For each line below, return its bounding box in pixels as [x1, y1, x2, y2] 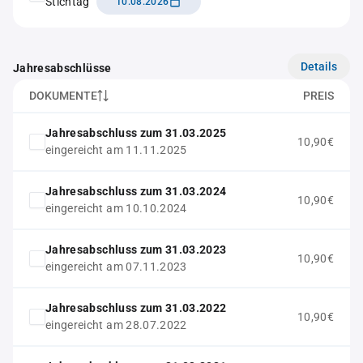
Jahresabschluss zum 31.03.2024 [45, 185, 227, 198]
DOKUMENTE [29, 89, 97, 102]
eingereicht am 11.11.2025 [45, 143, 187, 156]
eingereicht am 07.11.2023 [45, 260, 187, 273]
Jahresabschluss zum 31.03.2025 [45, 126, 227, 139]
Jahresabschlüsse [13, 62, 112, 75]
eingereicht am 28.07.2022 [45, 318, 187, 331]
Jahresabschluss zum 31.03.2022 [45, 301, 227, 314]
